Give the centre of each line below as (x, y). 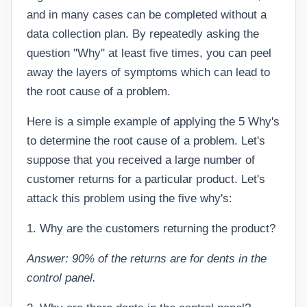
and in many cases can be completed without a (147, 15)
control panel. (61, 278)
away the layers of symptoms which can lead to (148, 72)
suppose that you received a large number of (141, 160)
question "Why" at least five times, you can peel (149, 53)
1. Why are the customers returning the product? (151, 229)
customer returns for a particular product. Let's (146, 179)
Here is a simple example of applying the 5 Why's (153, 122)
